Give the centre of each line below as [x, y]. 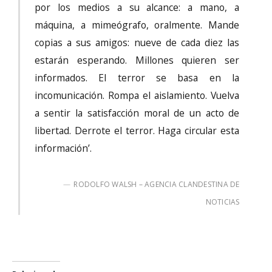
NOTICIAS [223, 202]
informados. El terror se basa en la [137, 78]
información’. [63, 148]
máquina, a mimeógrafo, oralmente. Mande [137, 25]
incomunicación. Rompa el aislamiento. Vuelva [137, 96]
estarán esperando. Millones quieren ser [137, 60]
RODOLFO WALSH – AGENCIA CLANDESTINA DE [157, 185]
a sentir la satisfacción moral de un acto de [137, 113]
